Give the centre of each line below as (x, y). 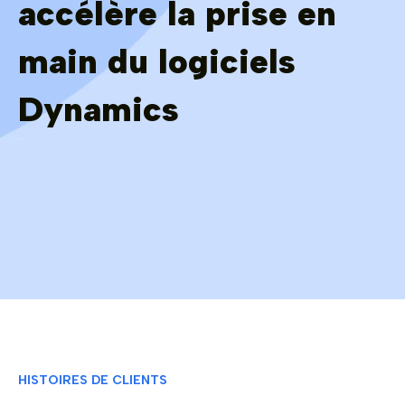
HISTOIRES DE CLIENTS (93, 380)
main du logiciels (157, 62)
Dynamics (99, 110)
